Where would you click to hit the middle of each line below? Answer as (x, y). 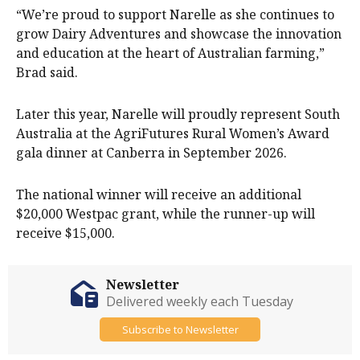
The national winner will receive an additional (159, 195)
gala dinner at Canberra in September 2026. (151, 153)
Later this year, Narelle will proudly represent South (178, 115)
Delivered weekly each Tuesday (199, 302)
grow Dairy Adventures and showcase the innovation (179, 34)
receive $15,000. (65, 233)
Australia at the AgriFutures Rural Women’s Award (173, 134)
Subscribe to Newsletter (180, 329)
